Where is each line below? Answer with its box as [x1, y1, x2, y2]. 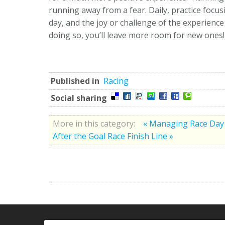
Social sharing [51, 92, 107, 103]
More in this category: [53, 118, 135, 129]
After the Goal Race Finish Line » [53, 130, 173, 142]
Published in [51, 75, 99, 86]
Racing [103, 75, 129, 86]
